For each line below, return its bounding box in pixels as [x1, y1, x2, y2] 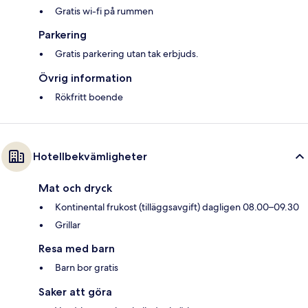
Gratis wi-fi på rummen [55, 5, 153, 18]
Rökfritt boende [55, 91, 123, 104]
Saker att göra [38, 285, 112, 299]
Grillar [55, 219, 80, 232]
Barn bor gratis [55, 261, 118, 274]
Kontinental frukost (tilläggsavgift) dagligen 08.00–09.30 [55, 201, 299, 214]
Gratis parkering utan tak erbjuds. [55, 47, 199, 60]
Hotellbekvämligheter [33, 150, 147, 164]
